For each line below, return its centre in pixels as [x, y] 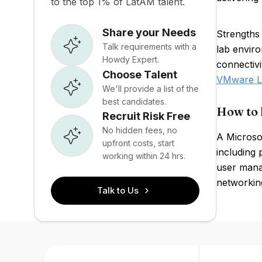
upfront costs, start [138, 143]
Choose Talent [140, 74]
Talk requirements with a [149, 46]
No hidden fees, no [140, 130]
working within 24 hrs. [144, 156]
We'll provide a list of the [151, 88]
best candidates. [134, 101]
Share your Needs [149, 32]
